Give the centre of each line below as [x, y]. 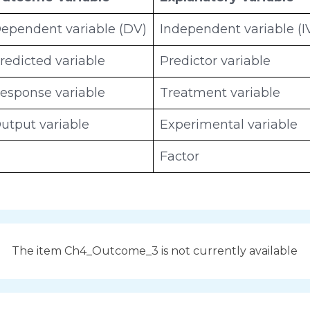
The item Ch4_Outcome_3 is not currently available [155, 250]
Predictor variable [216, 61]
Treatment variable [220, 92]
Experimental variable [229, 124]
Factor [180, 156]
